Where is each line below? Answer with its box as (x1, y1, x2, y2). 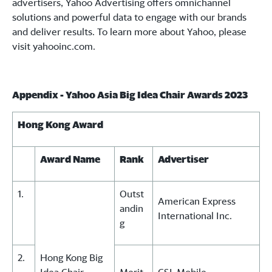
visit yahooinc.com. (12, 40, 95, 53)
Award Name (40, 153, 100, 166)
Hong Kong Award (18, 118, 103, 131)
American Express (158, 195, 236, 208)
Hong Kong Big (40, 251, 103, 264)
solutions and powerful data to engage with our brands (12, 11, 246, 24)
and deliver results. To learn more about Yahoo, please (12, 25, 246, 38)
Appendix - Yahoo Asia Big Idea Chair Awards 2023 (12, 89, 248, 101)
